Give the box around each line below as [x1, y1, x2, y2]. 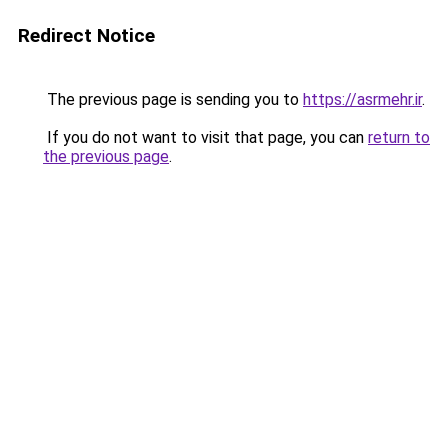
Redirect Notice [18, 24, 155, 47]
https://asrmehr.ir [303, 90, 422, 109]
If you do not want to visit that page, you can [43, 128, 368, 147]
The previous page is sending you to [43, 90, 303, 109]
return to [368, 128, 430, 147]
